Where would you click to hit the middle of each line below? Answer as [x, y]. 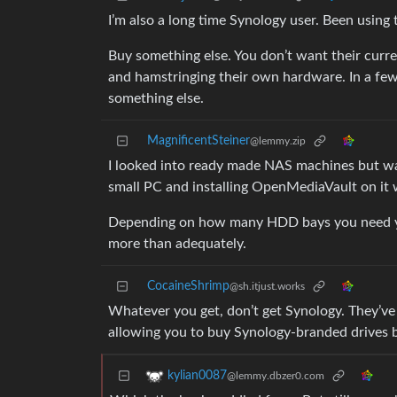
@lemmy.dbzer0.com [276, 376]
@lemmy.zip [278, 141]
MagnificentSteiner [198, 141]
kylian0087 [197, 376]
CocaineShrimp [188, 287]
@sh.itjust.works [267, 287]
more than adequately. [177, 244]
